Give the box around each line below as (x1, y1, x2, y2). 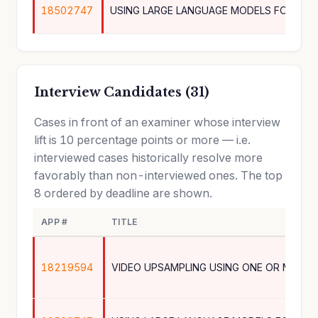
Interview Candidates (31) (34, 84, 209, 100)
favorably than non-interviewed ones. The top (34, 168, 283, 182)
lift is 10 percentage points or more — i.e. (34, 133, 251, 147)
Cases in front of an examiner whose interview (34, 115, 280, 129)
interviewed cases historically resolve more (34, 150, 263, 165)
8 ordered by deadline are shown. (34, 186, 212, 200)
